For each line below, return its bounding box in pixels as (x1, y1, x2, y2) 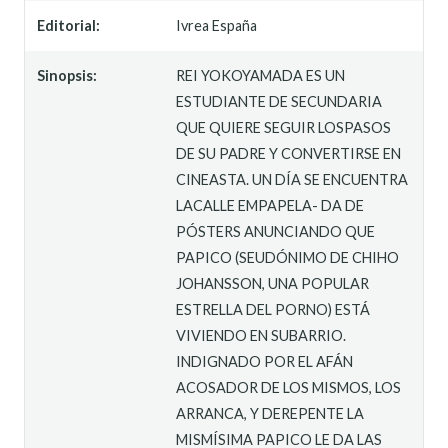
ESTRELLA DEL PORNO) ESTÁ (176, 300, 371, 318)
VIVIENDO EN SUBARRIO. (176, 326, 347, 344)
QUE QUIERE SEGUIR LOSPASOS (176, 118, 392, 136)
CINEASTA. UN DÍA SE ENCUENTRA (176, 170, 409, 188)
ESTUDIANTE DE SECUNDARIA (176, 92, 383, 110)
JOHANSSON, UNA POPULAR (176, 274, 370, 292)
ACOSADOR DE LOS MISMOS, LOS (176, 378, 402, 396)
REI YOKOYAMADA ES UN (176, 66, 346, 84)
